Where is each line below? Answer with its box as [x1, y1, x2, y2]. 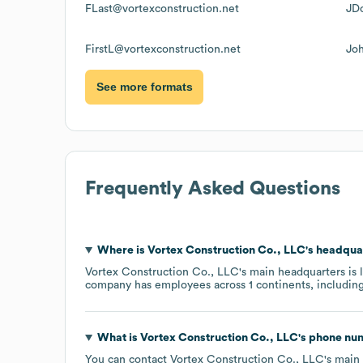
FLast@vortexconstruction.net [85, 2, 239, 15]
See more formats [96, 80, 193, 94]
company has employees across [85, 279, 249, 291]
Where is [96, 244, 147, 256]
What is [96, 331, 140, 344]
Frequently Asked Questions [85, 178, 340, 199]
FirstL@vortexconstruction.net [85, 43, 241, 55]
